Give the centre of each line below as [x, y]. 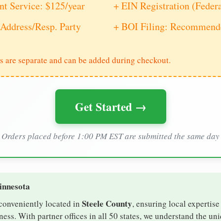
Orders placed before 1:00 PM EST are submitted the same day [110, 136]
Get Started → [110, 107]
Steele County [107, 204]
